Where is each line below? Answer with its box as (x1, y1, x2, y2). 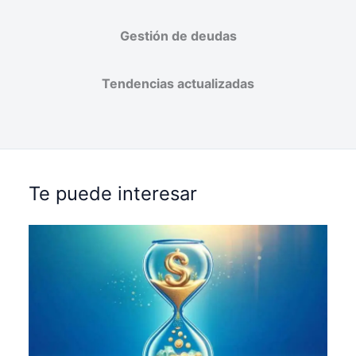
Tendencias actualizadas (102, 75, 254, 92)
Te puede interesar (29, 181, 198, 205)
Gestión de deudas (119, 28, 237, 44)
